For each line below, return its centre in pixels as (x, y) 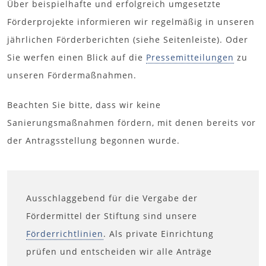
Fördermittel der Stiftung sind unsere (112, 216)
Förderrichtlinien (65, 233)
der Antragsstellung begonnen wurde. (94, 140)
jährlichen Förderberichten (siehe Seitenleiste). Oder (128, 39)
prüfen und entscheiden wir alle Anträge (119, 251)
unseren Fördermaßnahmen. (72, 75)
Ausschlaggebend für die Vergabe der (112, 198)
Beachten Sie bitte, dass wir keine (84, 104)
